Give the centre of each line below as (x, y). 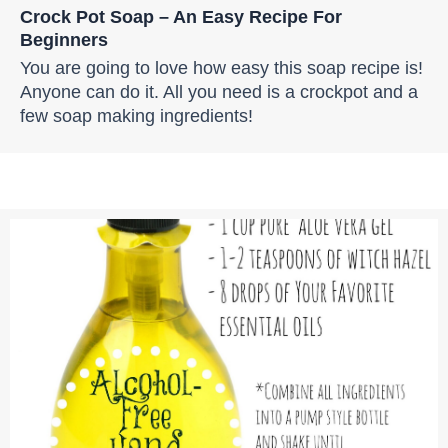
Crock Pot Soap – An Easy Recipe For (181, 16)
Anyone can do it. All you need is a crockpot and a (219, 91)
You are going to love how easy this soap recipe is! (221, 67)
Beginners (64, 39)
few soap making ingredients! (136, 115)
